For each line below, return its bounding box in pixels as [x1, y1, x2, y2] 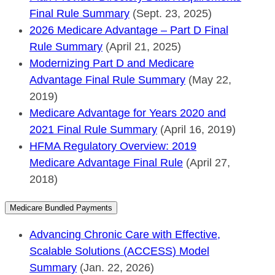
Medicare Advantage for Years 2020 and [29, 106, 226, 119]
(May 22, [185, 73, 231, 86]
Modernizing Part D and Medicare [29, 56, 194, 69]
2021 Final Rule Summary [29, 123, 157, 136]
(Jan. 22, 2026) [77, 261, 154, 274]
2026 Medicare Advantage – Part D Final [29, 23, 228, 36]
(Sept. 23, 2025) [130, 7, 212, 20]
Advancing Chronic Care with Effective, [29, 228, 220, 241]
